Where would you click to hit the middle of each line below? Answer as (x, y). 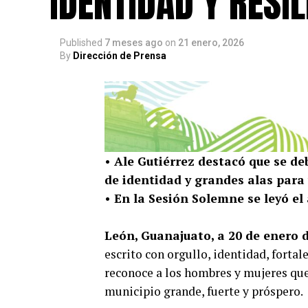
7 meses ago (134, 43)
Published (81, 43)
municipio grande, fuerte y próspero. (204, 291)
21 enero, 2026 (211, 43)
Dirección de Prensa (120, 56)
